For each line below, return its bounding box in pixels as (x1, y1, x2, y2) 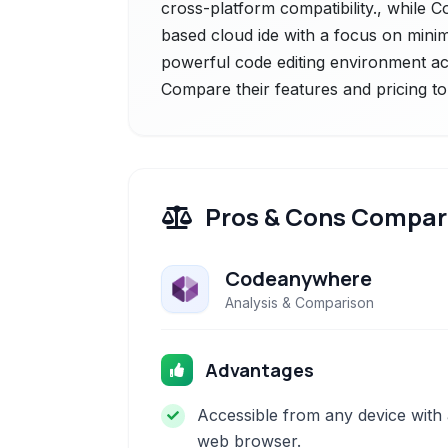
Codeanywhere (225, 265, 372, 292)
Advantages (205, 358, 314, 382)
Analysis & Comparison (225, 294, 374, 311)
